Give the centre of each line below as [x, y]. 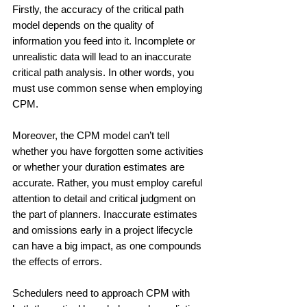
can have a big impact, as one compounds [108, 245]
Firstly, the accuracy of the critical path [99, 9]
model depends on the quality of [84, 25]
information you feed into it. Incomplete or [105, 40]
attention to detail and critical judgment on [105, 198]
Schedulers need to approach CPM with [102, 293]
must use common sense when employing [109, 88]
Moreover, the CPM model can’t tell [92, 135]
